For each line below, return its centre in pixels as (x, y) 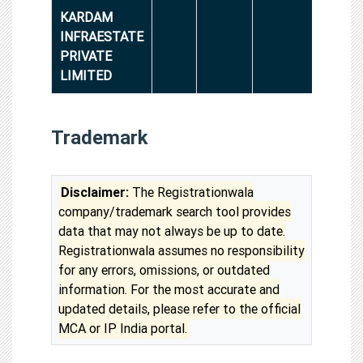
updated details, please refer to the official (179, 308)
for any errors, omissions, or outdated (164, 269)
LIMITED (86, 75)
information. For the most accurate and (169, 289)
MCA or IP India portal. (123, 328)
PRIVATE (86, 56)
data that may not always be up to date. (172, 231)
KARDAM (86, 17)
